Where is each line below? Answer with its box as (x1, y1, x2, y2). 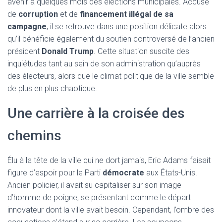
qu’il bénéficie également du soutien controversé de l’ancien (7, 34, 215, 44)
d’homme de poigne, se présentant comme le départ (7, 193, 191, 202)
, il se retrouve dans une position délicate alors (47, 22, 207, 31)
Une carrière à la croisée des (7, 105, 185, 121)
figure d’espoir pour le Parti (7, 168, 103, 177)
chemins (7, 127, 61, 144)
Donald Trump (42, 47, 94, 56)
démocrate (103, 168, 144, 177)
